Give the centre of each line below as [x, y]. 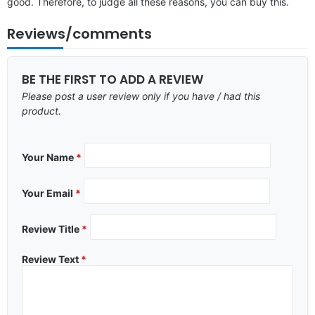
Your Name [49, 157]
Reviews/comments [79, 33]
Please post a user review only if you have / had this [141, 96]
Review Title [52, 229]
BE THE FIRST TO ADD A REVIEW [112, 79]
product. [41, 110]
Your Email [49, 193]
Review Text [51, 259]
